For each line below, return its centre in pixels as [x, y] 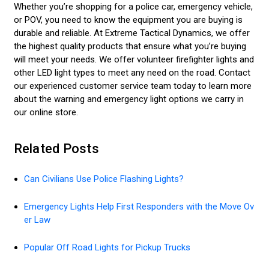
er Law [37, 220]
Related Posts [56, 149]
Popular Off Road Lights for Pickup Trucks [107, 248]
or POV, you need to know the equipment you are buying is [128, 20]
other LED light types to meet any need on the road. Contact [132, 72]
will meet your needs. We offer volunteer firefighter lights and [134, 59]
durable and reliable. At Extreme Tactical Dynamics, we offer [131, 33]
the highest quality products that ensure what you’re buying [130, 46]
